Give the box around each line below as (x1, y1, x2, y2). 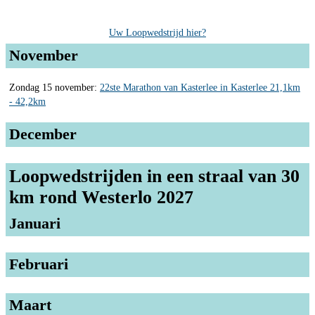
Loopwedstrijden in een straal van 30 (9, 165, 300, 186)
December (9, 124, 77, 143)
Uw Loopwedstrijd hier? (109, 27, 206, 38)
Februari (9, 255, 68, 273)
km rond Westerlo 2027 (9, 186, 193, 207)
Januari (9, 214, 60, 232)
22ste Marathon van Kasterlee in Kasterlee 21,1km (100, 82, 300, 93)
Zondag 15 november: (9, 82, 100, 93)
